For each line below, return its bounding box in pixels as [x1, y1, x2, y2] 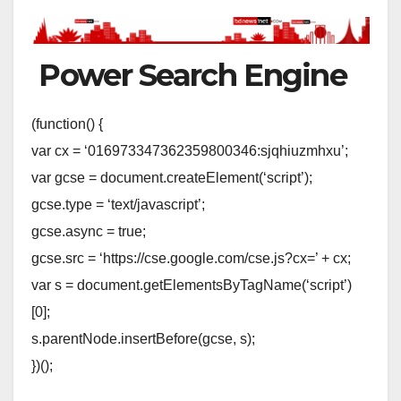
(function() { [31, 115, 103, 132]
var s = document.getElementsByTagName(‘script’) [31, 277, 352, 293]
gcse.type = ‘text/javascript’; [31, 196, 205, 212]
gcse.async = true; [31, 223, 146, 239]
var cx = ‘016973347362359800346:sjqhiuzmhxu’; [31, 142, 348, 158]
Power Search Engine [31, 55, 346, 94]
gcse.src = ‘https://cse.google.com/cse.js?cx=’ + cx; [31, 250, 351, 266]
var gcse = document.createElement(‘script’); [31, 169, 312, 185]
